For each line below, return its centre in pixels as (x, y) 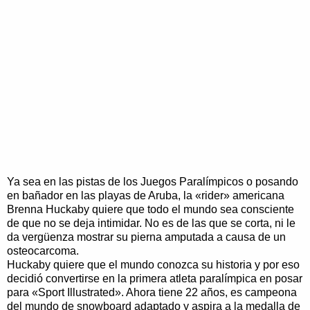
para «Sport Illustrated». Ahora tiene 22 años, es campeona (152, 292)
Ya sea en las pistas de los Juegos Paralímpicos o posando (153, 181)
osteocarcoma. (43, 250)
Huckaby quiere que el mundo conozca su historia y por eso (153, 264)
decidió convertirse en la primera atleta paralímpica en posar (155, 278)
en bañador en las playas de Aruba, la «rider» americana (146, 195)
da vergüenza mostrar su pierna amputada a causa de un (146, 237)
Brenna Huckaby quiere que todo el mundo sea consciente (151, 209)
